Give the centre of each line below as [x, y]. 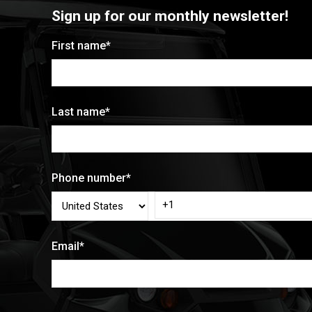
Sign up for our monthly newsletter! [170, 16]
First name [79, 45]
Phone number [89, 178]
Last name [78, 111]
